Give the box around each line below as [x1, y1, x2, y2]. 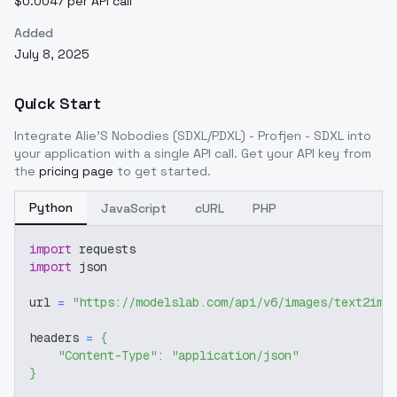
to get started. [117, 162, 211, 179]
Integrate [14, 127, 75, 144]
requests [72, 240, 136, 257]
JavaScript [101, 199, 167, 216]
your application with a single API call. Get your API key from [14, 144, 371, 161]
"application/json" [171, 346, 299, 363]
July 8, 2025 [14, 45, 90, 62]
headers [29, 329, 86, 346]
